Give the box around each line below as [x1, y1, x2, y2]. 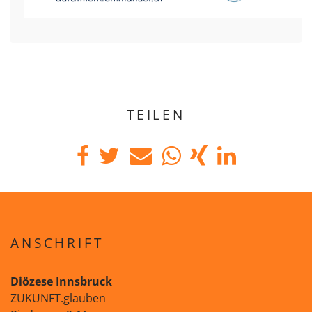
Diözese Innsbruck [10, 274, 112, 289]
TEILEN [126, 105, 186, 124]
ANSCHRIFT [10, 233, 104, 252]
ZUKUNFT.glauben [10, 290, 106, 306]
